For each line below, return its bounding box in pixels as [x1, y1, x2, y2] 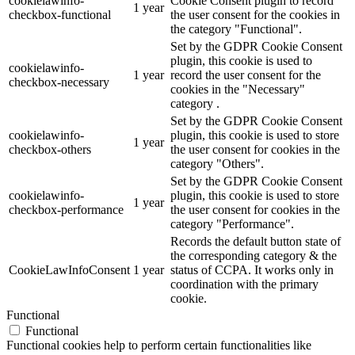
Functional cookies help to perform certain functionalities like [6, 338, 311, 353]
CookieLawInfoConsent [9, 263, 130, 277]
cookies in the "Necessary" [170, 82, 305, 97]
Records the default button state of [170, 235, 341, 249]
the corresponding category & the [170, 249, 337, 263]
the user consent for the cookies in [170, 8, 340, 22]
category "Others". [170, 157, 264, 171]
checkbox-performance [9, 203, 124, 217]
